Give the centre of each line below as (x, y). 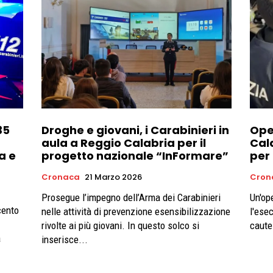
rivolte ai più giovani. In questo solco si (120, 226)
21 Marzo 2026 (113, 177)
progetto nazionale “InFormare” (135, 156)
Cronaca (61, 177)
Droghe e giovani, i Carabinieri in (135, 130)
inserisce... (65, 240)
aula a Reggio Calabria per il (124, 143)
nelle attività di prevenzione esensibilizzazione (136, 212)
